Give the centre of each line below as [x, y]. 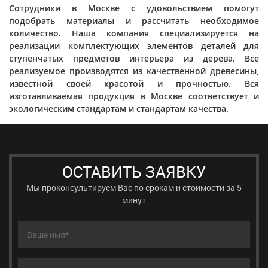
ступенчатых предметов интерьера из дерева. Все [134, 58]
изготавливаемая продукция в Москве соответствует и [134, 96]
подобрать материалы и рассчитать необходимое [134, 21]
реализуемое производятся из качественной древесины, [134, 71]
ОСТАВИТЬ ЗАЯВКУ [134, 172]
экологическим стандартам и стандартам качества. [119, 109]
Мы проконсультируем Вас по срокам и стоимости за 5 [134, 188]
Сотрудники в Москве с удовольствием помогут [134, 8]
